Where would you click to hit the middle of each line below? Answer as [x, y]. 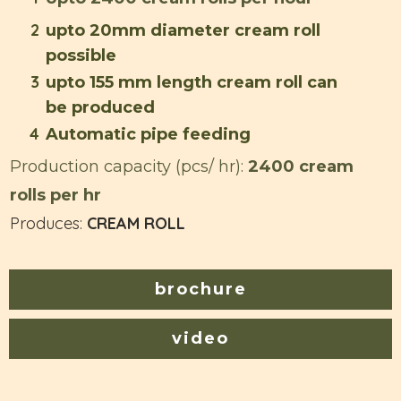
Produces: [48, 224]
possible [81, 56]
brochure [200, 290]
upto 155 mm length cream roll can [192, 83]
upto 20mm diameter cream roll [183, 31]
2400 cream [299, 167]
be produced [100, 108]
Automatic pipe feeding [148, 135]
